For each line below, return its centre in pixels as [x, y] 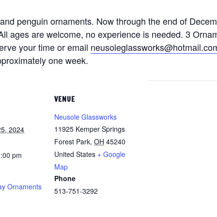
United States [75, 154]
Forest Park [72, 141]
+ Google [111, 154]
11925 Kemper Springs [90, 129]
